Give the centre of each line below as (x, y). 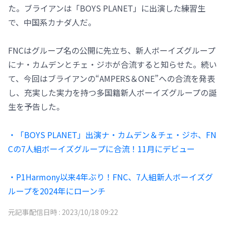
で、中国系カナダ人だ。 (52, 22)
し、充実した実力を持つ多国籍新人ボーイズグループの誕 (112, 92)
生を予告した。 (36, 106)
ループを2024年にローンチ (57, 191)
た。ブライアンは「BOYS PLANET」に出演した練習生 (107, 8)
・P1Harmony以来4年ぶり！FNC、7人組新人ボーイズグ (110, 177)
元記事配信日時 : (35, 212)
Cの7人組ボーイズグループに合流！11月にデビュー (101, 148)
